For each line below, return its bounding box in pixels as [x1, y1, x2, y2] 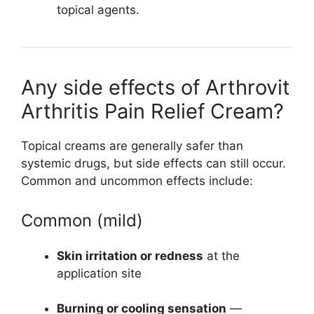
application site [57, 266, 142, 280]
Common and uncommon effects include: [21, 174, 253, 189]
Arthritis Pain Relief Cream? [21, 99, 284, 124]
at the [203, 248, 240, 263]
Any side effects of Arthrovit [21, 75, 290, 100]
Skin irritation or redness [57, 248, 203, 263]
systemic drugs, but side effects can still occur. [21, 156, 286, 171]
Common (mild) [21, 210, 143, 231]
